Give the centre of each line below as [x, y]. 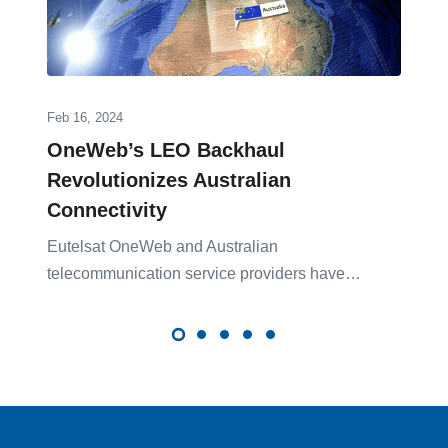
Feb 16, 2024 [85, 117]
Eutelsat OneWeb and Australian [162, 246]
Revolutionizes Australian [169, 179]
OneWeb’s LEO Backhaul [166, 149]
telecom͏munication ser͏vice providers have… [204, 273]
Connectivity [107, 209]
